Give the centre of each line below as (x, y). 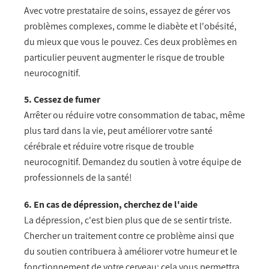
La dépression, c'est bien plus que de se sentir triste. (128, 220)
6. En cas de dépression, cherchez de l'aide (111, 204)
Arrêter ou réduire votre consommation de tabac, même (134, 115)
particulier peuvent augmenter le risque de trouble (124, 57)
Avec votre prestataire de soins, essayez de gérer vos (127, 10)
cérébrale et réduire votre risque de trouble (109, 147)
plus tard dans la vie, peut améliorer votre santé (118, 131)
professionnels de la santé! (78, 178)
